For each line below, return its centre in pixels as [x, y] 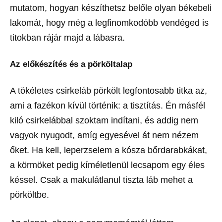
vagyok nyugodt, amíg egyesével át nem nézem [104, 136]
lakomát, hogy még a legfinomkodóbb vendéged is [109, 23]
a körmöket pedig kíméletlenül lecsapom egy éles [107, 165]
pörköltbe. [29, 195]
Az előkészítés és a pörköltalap [71, 64]
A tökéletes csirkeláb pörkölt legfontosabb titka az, [109, 91]
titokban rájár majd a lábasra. [67, 38]
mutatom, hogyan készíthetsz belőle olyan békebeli [111, 8]
